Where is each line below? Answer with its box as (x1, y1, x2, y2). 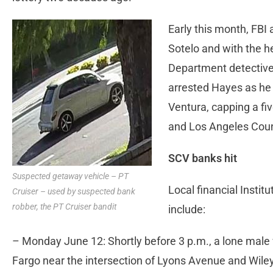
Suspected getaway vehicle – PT (12, 171, 129, 182)
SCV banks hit (168, 152, 237, 165)
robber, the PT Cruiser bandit (12, 202, 116, 212)
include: (168, 203, 205, 216)
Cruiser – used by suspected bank (12, 186, 135, 197)
